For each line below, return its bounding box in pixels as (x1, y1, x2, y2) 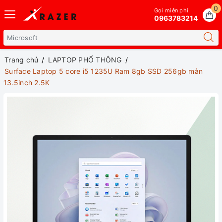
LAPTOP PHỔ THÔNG (48, 55, 122, 64)
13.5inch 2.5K (3, 78, 50, 87)
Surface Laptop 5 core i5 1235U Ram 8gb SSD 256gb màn (4, 67, 203, 75)
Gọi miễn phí (154, 7, 188, 14)
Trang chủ (4, 55, 39, 64)
